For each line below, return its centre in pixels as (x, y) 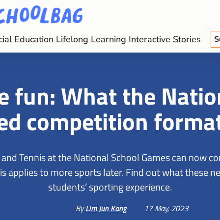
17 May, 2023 (166, 208)
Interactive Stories (166, 39)
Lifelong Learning (92, 39)
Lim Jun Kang (106, 208)
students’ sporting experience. (110, 187)
